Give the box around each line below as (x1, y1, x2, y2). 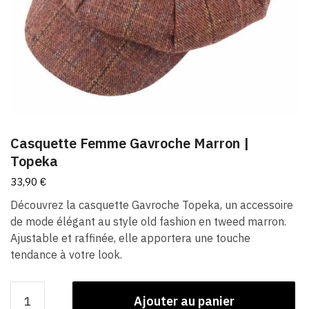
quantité (10, 282, 49, 296)
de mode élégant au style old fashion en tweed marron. (10, 214, 286, 228)
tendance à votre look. (10, 247, 122, 261)
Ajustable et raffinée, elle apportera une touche (10, 230, 250, 245)
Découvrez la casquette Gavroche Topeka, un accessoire (10, 197, 293, 212)
